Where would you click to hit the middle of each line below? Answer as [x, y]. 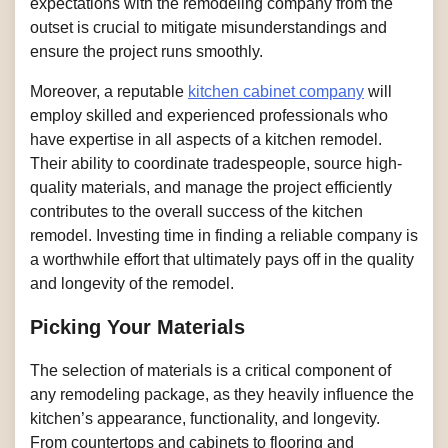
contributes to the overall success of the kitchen [196, 211]
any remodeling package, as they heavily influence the [222, 394]
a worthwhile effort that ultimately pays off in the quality [222, 259]
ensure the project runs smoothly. [146, 51]
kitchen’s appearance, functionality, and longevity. [205, 418]
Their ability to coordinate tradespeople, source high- [216, 163]
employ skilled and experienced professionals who [209, 115]
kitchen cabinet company [276, 91]
